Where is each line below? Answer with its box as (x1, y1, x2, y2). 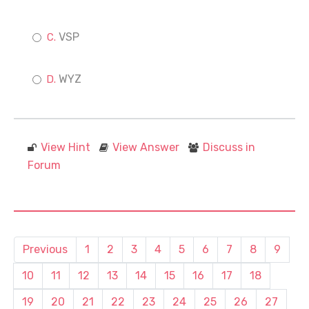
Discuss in (203, 141, 255, 154)
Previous (23, 243, 68, 256)
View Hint (41, 141, 90, 154)
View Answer (112, 141, 179, 154)
